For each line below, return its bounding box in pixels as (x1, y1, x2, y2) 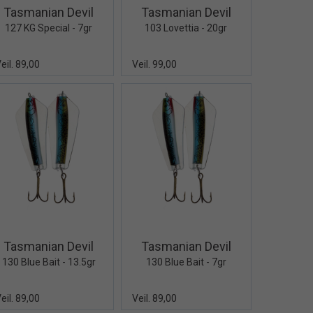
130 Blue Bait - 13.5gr (1, 256, 96, 268)
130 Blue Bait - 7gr (145, 256, 226, 268)
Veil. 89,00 (132, 292, 177, 304)
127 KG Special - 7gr (5, 22, 93, 34)
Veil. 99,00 (132, 59, 177, 71)
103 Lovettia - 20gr (145, 22, 228, 34)
